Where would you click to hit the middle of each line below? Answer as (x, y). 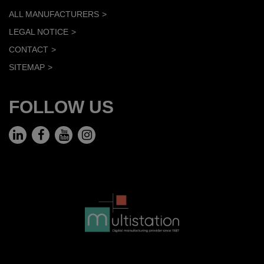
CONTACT (29, 49)
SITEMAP (27, 67)
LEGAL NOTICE (39, 32)
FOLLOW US (61, 107)
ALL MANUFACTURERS (54, 14)
